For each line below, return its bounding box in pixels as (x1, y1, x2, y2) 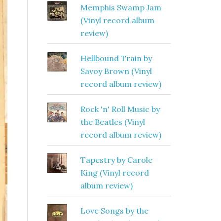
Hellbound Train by (80, 53, 152, 63)
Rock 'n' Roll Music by (80, 104, 160, 114)
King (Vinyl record (80, 168, 149, 178)
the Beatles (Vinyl (80, 117, 145, 127)
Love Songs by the (80, 206, 148, 216)
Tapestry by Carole (80, 155, 152, 165)
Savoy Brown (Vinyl (80, 66, 152, 76)
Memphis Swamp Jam (80, 2, 161, 12)
